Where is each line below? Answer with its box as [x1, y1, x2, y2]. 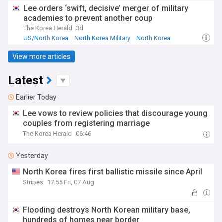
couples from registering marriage [23, 118, 150, 128]
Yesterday [16, 152, 48, 160]
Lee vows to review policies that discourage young [23, 109, 208, 118]
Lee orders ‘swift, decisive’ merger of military [23, 3, 188, 13]
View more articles [12, 52, 70, 60]
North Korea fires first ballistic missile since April [23, 167, 203, 176]
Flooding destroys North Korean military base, [23, 205, 191, 215]
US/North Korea [23, 34, 68, 42]
